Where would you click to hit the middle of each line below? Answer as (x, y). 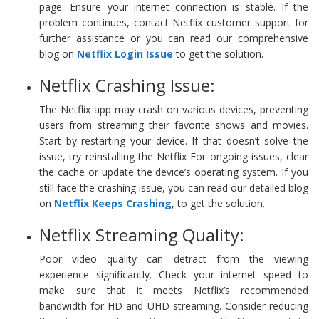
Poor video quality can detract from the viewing (174, 258)
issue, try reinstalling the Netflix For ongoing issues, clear (174, 156)
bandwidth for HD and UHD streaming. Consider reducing (174, 305)
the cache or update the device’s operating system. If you (174, 172)
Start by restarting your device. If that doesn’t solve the (174, 140)
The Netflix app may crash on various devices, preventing (174, 109)
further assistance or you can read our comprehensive (174, 38)
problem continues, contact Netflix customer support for (174, 22)
